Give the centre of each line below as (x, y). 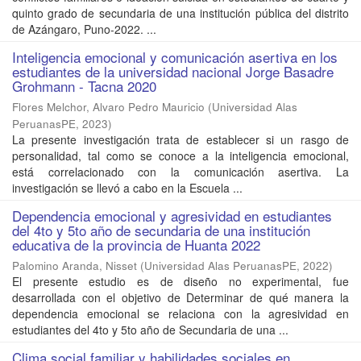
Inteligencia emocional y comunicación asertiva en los (175, 57)
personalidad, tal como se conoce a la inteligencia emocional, (180, 156)
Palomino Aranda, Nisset (75, 266)
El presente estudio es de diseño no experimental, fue (180, 282)
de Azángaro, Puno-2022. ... (84, 29)
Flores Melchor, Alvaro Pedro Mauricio (108, 107)
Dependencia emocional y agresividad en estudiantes (172, 216)
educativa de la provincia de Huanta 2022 (136, 245)
